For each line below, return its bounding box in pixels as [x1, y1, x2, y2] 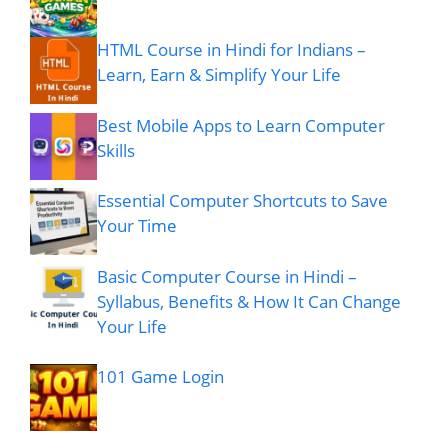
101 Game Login [97, 365, 224, 389]
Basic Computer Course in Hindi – [97, 264, 357, 288]
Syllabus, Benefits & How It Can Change [97, 289, 401, 313]
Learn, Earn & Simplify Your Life [97, 63, 341, 87]
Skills [97, 138, 135, 162]
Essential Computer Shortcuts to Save [97, 189, 388, 213]
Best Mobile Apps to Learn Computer [97, 113, 385, 137]
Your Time [97, 214, 177, 238]
